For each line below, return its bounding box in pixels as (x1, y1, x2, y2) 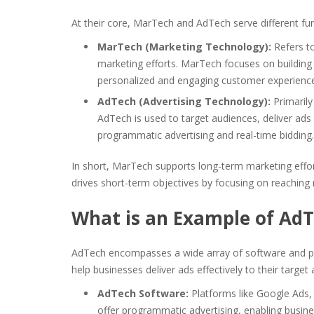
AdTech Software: (97, 287, 189, 300)
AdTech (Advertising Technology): (97, 95, 271, 108)
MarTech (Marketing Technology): (97, 40, 271, 53)
